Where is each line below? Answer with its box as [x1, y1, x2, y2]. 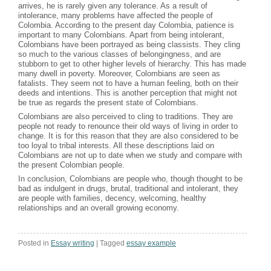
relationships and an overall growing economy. [18, 203, 179, 212]
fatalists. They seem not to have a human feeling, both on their [18, 78, 238, 88]
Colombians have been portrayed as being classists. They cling [18, 39, 240, 49]
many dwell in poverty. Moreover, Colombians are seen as [18, 68, 220, 78]
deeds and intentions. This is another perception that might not [18, 88, 237, 97]
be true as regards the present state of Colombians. [18, 97, 198, 107]
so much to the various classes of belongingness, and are [18, 49, 221, 59]
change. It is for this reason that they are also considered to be [18, 131, 238, 140]
